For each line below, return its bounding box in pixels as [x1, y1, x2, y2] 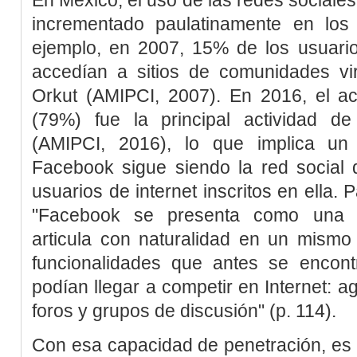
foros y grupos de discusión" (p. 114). [32, 300, 336, 321]
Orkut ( [32, 84, 92, 106]
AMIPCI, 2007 [92, 84, 210, 106]
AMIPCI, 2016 [38, 132, 160, 154]
